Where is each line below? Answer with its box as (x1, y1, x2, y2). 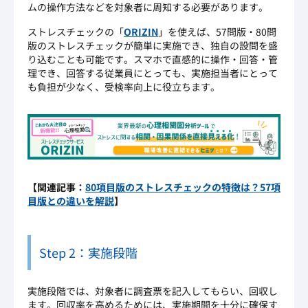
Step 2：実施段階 (39, 243, 137, 262)
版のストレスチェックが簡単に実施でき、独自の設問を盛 (27, 38, 278, 53)
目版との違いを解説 (27, 194, 114, 208)
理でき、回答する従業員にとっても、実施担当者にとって (27, 66, 278, 80)
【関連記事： (27, 180, 85, 195)
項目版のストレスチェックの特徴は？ (96, 180, 260, 195)
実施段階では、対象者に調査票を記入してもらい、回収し (27, 284, 278, 298)
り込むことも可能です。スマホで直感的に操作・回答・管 (27, 52, 278, 67)
